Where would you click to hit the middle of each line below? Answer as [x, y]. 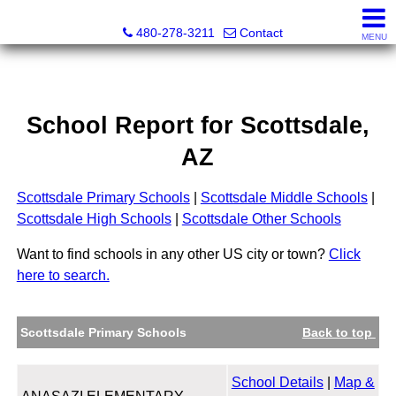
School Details [277, 383]
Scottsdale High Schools [94, 219]
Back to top [339, 333]
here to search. [63, 276]
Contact [261, 33]
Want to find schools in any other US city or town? [172, 255]
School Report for [133, 126]
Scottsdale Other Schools [261, 219]
